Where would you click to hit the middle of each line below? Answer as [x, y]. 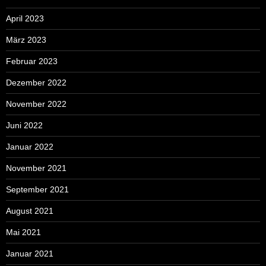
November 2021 [36, 168]
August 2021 [30, 210]
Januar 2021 [30, 253]
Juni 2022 [24, 125]
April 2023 [25, 18]
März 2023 [26, 39]
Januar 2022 [30, 146]
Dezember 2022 [36, 82]
